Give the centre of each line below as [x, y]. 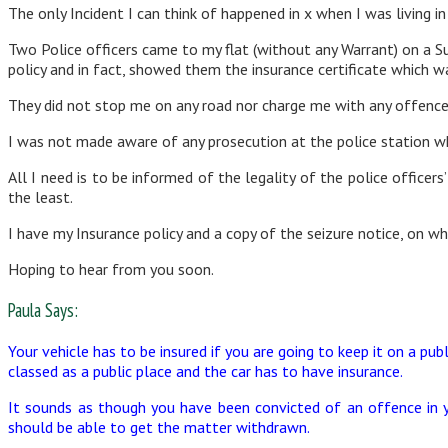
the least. [40, 197]
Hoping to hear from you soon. [111, 269]
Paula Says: [43, 309]
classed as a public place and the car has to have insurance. [205, 370]
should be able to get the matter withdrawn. [159, 426]
